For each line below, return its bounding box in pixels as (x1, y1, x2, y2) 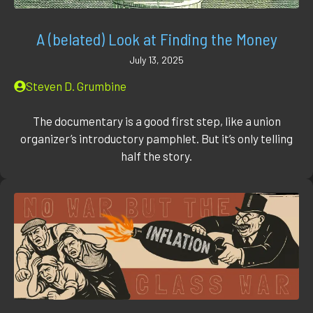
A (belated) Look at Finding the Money (36, 28, 277, 49)
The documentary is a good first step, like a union (32, 114, 281, 129)
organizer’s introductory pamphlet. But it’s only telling (20, 131, 293, 146)
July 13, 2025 (129, 53, 184, 66)
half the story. (121, 149, 192, 163)
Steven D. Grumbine (26, 78, 126, 93)
